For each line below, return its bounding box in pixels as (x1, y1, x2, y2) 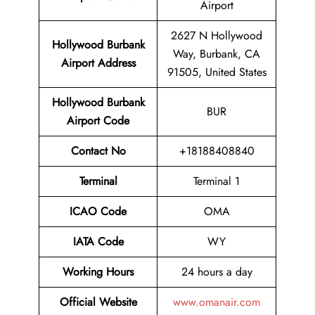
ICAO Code (70, 203, 127, 220)
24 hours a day (181, 264, 252, 281)
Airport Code (67, 112, 129, 129)
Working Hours (63, 264, 134, 281)
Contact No (70, 143, 126, 160)
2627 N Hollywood (171, 27, 262, 44)
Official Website (59, 294, 137, 311)
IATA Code (72, 233, 124, 250)
